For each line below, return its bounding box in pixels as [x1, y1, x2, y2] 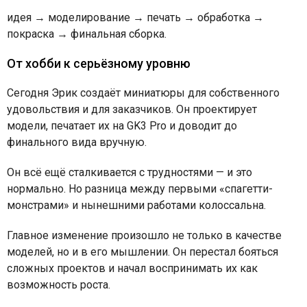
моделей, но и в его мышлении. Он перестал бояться [7, 245, 278, 259]
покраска [7, 27, 57, 41]
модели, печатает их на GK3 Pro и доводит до [7, 119, 237, 133]
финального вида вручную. [7, 136, 147, 149]
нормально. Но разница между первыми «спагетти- [7, 182, 273, 196]
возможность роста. [7, 278, 110, 292]
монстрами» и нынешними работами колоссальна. [7, 199, 266, 212]
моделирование [45, 11, 133, 25]
